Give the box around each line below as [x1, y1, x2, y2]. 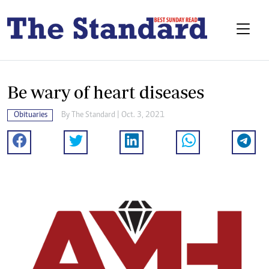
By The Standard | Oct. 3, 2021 [61, 111, 165, 120]
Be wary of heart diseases [7, 82, 204, 103]
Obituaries [14, 111, 47, 120]
